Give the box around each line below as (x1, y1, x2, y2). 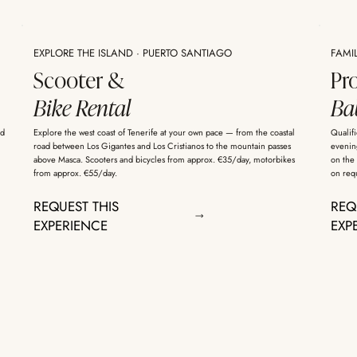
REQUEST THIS (33, 197, 119, 217)
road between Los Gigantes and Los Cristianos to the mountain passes (33, 139, 291, 153)
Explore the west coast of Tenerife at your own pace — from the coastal (33, 126, 295, 139)
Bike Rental (33, 92, 131, 123)
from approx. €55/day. (33, 167, 117, 180)
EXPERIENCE (33, 216, 108, 236)
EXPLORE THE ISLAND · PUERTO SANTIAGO (33, 45, 232, 61)
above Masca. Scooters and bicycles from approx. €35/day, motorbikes (33, 153, 295, 167)
